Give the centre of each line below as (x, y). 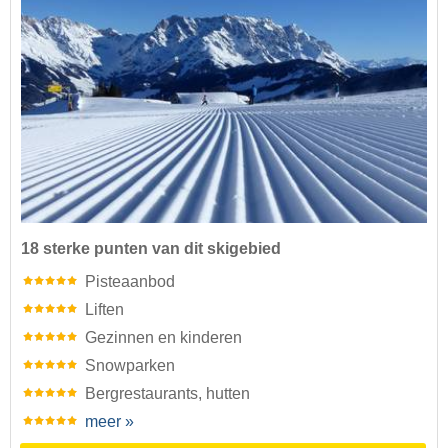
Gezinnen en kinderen (163, 338)
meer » (109, 422)
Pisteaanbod (130, 282)
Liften (104, 310)
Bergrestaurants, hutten (167, 394)
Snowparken (130, 366)
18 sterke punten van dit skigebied (151, 249)
